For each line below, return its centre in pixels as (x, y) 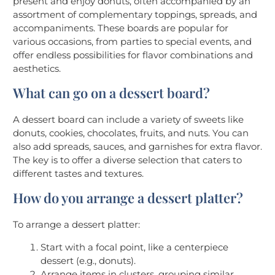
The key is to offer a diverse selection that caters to (127, 160)
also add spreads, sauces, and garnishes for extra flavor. (137, 147)
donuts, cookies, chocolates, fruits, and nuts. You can (131, 133)
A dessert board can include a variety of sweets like (128, 120)
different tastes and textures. (78, 174)
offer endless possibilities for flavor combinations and (133, 55)
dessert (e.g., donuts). (88, 261)
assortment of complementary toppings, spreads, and (135, 15)
